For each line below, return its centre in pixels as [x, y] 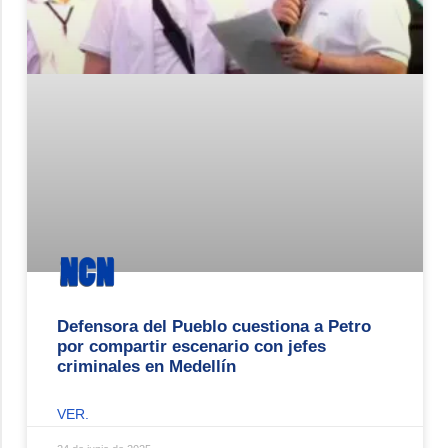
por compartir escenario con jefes [191, 346]
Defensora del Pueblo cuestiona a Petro [214, 326]
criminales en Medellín [146, 366]
